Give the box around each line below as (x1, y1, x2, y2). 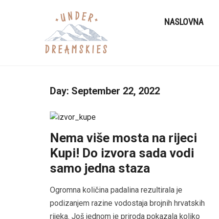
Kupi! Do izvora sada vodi (50, 145, 194, 160)
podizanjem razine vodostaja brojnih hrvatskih (50, 198, 205, 208)
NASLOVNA (164, 16, 204, 27)
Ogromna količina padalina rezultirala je (50, 185, 182, 195)
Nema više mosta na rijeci (50, 130, 197, 145)
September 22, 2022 (71, 85, 160, 97)
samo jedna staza (50, 160, 150, 175)
